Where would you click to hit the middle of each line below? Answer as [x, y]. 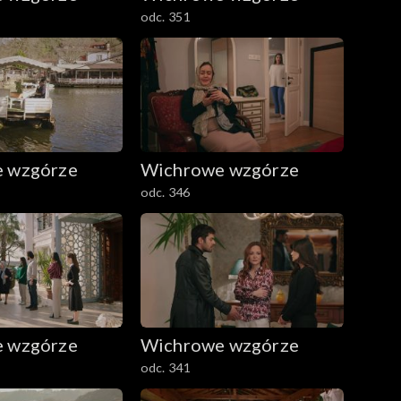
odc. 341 [165, 367]
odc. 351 [165, 17]
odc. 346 [165, 192]
